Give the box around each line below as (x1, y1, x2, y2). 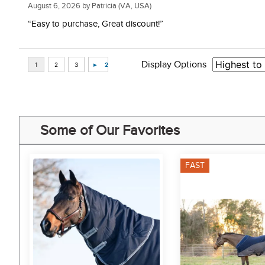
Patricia (92, 1, 117, 11)
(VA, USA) (117, 1, 151, 11)
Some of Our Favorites (40, 122, 180, 138)
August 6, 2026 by (28, 1, 92, 11)
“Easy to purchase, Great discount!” (28, 19, 163, 29)
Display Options (141, 59, 206, 70)
